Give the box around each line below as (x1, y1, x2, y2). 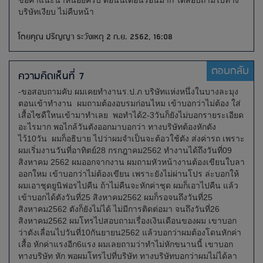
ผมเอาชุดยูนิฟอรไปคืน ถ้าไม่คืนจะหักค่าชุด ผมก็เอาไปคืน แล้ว (18, 181, 238, 190)
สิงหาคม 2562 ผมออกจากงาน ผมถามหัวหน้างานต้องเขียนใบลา (18, 157, 245, 167)
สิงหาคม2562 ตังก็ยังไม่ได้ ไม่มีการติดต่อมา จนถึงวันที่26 (18, 204, 220, 214)
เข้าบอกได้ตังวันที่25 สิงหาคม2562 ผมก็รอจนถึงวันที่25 (18, 193, 213, 202)
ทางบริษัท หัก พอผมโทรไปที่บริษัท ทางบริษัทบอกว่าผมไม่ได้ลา (18, 251, 237, 261)
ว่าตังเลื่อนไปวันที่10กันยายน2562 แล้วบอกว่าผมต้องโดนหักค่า (18, 228, 241, 237)
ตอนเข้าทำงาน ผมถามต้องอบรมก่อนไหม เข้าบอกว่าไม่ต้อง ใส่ (18, 99, 241, 108)
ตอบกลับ (211, 62, 249, 80)
